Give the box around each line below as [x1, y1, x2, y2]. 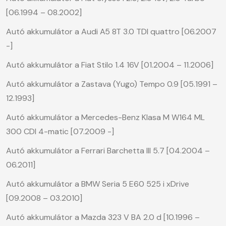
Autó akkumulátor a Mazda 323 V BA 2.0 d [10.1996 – [6, 211, 200, 222]
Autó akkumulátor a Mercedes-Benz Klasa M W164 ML [6, 111, 205, 123]
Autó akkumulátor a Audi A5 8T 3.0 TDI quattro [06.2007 [6, 26, 216, 37]
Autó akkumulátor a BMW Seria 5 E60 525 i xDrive [6, 178, 189, 189]
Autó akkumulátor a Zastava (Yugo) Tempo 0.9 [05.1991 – [6, 78, 217, 89]
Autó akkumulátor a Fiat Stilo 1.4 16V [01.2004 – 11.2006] [6, 59, 213, 70]
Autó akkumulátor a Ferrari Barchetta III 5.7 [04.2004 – [6, 145, 210, 156]
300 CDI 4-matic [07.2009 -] [6, 126, 114, 137]
